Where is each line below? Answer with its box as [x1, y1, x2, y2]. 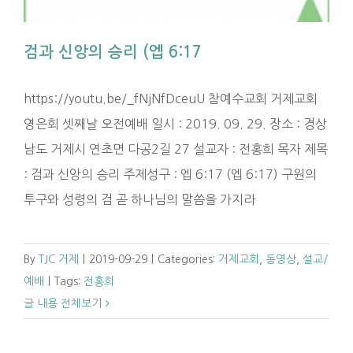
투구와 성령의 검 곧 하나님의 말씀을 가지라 [24, 193, 255, 206]
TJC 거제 [39, 254, 79, 266]
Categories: [158, 254, 218, 266]
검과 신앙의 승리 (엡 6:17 [24, 44, 202, 61]
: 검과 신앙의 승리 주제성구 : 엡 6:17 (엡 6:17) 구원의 [24, 168, 317, 181]
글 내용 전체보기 [24, 298, 102, 310]
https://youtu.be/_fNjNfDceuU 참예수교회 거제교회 [24, 92, 318, 106]
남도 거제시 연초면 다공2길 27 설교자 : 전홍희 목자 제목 [24, 143, 328, 156]
